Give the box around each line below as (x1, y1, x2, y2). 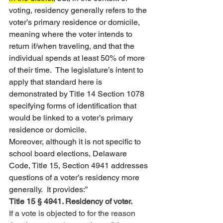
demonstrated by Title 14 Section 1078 (9, 89, 146, 99)
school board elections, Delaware (9, 149, 129, 158)
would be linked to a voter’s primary (9, 113, 135, 122)
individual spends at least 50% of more (9, 53, 147, 63)
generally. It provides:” (9, 185, 88, 194)
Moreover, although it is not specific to (9, 137, 143, 146)
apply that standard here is (9, 77, 104, 87)
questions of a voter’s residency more (9, 173, 141, 182)
